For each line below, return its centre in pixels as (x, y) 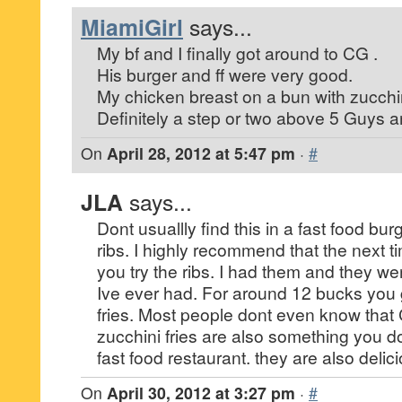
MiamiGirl (132, 27)
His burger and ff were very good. (225, 74)
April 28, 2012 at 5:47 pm (201, 153)
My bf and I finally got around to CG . (237, 52)
